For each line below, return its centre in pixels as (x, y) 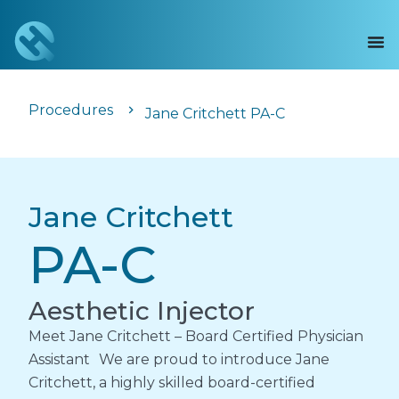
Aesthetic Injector (142, 311)
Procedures (71, 110)
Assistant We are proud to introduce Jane (179, 359)
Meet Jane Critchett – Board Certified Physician (196, 336)
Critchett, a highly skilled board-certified (172, 383)
